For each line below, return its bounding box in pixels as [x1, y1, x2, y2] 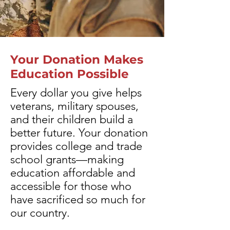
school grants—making [10, 152, 124, 166]
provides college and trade [10, 139, 142, 153]
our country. [10, 206, 70, 220]
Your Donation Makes [10, 52, 143, 67]
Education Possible [10, 67, 129, 81]
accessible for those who [10, 179, 131, 193]
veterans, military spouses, [10, 99, 139, 113]
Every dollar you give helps [10, 86, 142, 100]
